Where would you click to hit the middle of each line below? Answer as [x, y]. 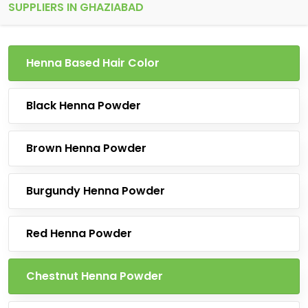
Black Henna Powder [84, 106]
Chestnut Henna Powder [95, 276]
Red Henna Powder [79, 233]
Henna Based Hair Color [93, 63]
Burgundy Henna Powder [96, 191]
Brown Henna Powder [86, 148]
